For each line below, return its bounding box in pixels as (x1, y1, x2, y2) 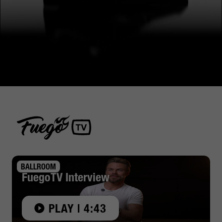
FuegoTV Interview (22, 170, 110, 185)
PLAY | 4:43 (49, 201, 107, 216)
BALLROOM (21, 162, 56, 172)
